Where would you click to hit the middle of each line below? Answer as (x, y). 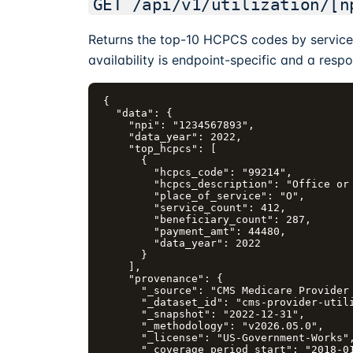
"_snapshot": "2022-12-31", (204, 314)
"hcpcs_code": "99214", (198, 172)
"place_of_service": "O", (204, 195)
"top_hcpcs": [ (160, 148)
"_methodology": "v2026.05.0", (214, 325)
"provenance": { (163, 278)
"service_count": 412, (195, 207)
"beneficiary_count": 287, (208, 219)
